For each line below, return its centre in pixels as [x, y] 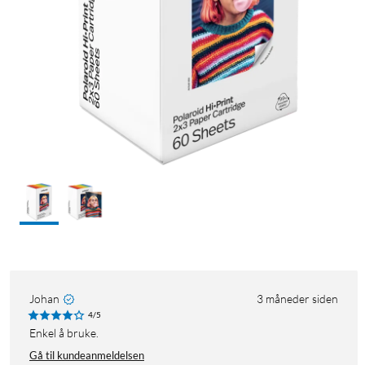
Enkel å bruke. [67, 333]
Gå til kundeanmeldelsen [87, 356]
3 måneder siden [297, 299]
